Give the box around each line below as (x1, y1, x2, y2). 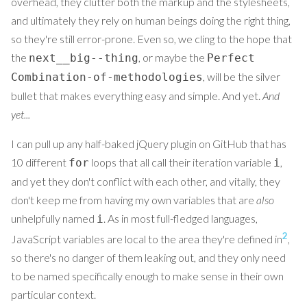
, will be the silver (203, 69, 280, 83)
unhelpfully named (11, 211, 97, 225)
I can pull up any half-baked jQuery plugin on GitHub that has (11, 136, 286, 150)
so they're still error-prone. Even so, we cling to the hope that (11, 32, 292, 45)
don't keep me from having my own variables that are (11, 193, 256, 206)
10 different (11, 155, 69, 169)
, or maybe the (138, 50, 207, 64)
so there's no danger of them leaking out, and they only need (11, 251, 286, 265)
